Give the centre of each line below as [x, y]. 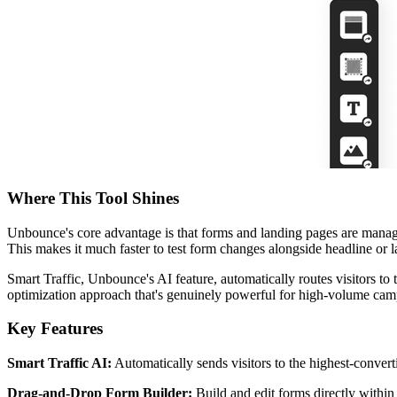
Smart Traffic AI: [59, 363]
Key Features [55, 329]
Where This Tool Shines [93, 198]
